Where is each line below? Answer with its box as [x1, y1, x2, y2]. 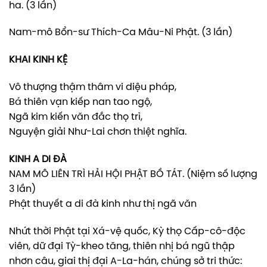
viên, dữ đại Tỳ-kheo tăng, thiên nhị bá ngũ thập [9, 241, 235, 252]
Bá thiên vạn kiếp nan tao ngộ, [9, 97, 152, 108]
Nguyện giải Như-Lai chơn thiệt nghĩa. [9, 127, 187, 138]
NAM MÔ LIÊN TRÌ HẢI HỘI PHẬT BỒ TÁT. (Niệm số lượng [9, 169, 257, 179]
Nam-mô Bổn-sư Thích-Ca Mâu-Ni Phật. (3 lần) [9, 27, 232, 38]
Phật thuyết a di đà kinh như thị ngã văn [9, 198, 197, 209]
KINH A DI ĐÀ [9, 154, 67, 164]
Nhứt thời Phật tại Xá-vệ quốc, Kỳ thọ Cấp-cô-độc [9, 226, 246, 237]
